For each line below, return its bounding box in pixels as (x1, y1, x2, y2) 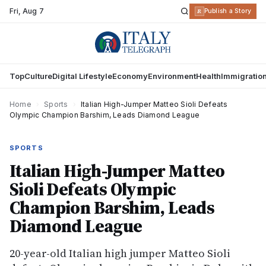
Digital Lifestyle (52, 71, 112, 81)
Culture (24, 71, 52, 81)
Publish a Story (204, 7, 251, 15)
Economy (112, 71, 148, 81)
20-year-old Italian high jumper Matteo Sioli (9, 246, 230, 261)
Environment (148, 71, 196, 81)
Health (196, 71, 221, 81)
